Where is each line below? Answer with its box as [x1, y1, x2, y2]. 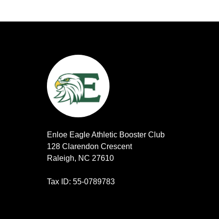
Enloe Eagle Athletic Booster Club [47, 130, 165, 139]
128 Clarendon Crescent [47, 142, 132, 151]
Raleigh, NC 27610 [47, 153, 114, 162]
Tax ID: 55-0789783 [47, 177, 115, 186]
